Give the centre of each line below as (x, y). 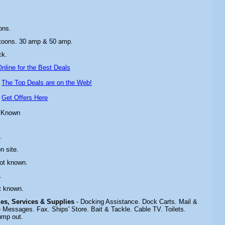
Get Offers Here (25, 98)
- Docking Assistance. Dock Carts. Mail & (137, 202)
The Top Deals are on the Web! (47, 83)
